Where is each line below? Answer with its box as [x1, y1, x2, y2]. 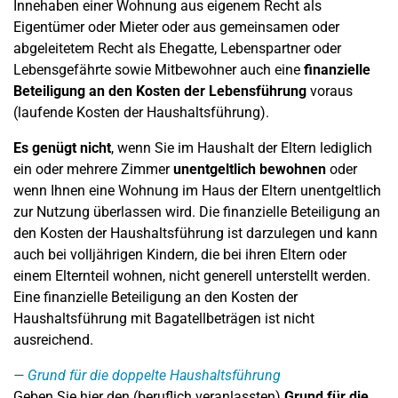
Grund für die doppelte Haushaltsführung [28, 367, 281, 384]
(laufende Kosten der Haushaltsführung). [13, 104, 269, 121]
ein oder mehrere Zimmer [13, 161, 173, 178]
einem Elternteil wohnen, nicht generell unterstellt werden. [13, 267, 370, 284]
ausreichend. [13, 331, 93, 348]
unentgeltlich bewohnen [173, 161, 326, 178]
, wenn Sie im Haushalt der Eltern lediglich [111, 139, 372, 156]
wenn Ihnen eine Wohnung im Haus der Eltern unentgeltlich [13, 182, 381, 199]
